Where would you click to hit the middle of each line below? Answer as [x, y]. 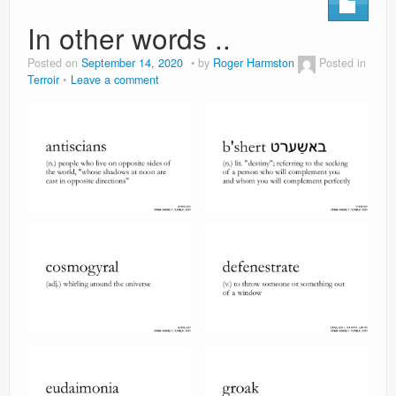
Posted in [343, 62]
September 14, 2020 [132, 62]
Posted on [54, 62]
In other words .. [129, 37]
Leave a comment [115, 79]
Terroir [43, 79]
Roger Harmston [254, 62]
